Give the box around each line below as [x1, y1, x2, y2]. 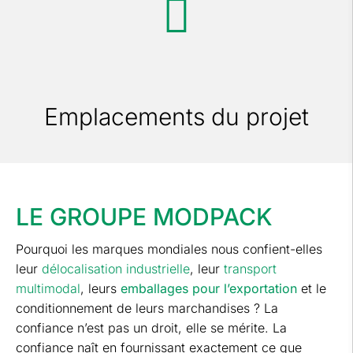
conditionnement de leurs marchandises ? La [16, 300, 278, 317]
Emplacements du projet [44, 102, 309, 132]
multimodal [16, 281, 80, 297]
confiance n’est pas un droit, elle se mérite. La [16, 320, 287, 336]
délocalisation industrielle [42, 261, 190, 277]
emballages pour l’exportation [121, 281, 297, 297]
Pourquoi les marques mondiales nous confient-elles [16, 241, 322, 258]
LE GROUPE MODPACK [16, 203, 273, 232]
